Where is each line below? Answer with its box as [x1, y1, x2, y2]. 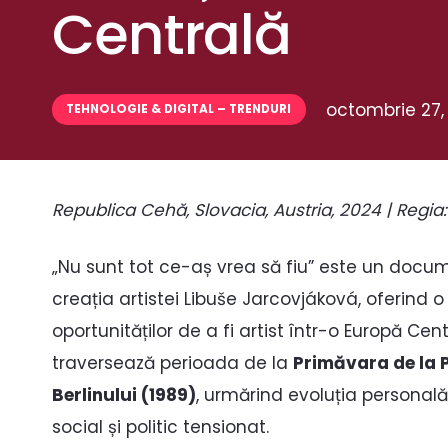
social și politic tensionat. [52, 415, 269, 440]
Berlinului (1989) [52, 383, 196, 408]
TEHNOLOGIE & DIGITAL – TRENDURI [66, 101, 292, 118]
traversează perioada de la [52, 351, 293, 376]
